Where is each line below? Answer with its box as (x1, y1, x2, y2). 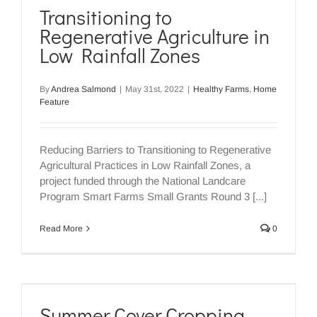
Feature (40, 97, 69, 108)
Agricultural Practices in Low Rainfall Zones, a (40, 159, 250, 172)
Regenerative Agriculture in (40, 23, 270, 50)
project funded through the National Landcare (40, 175, 246, 188)
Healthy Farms (193, 84, 249, 95)
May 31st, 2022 (125, 84, 184, 95)
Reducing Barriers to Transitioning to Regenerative (40, 144, 271, 156)
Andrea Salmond (51, 84, 116, 95)
